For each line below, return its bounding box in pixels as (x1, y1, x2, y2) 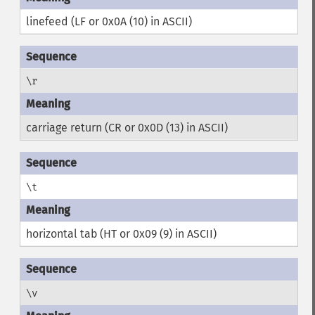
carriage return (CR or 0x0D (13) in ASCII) (25, 121, 228, 134)
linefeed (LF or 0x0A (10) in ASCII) (25, 15, 192, 28)
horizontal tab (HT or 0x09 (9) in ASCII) (25, 227, 217, 240)
